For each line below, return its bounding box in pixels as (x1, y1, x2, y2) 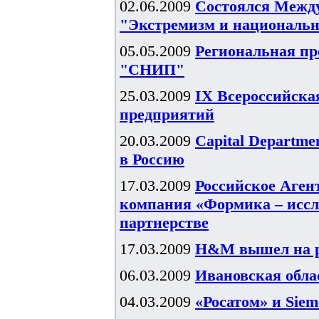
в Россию (120, 150, 184, 168)
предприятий (120, 105, 214, 123)
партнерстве (120, 214, 209, 231)
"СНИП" (120, 61, 184, 78)
